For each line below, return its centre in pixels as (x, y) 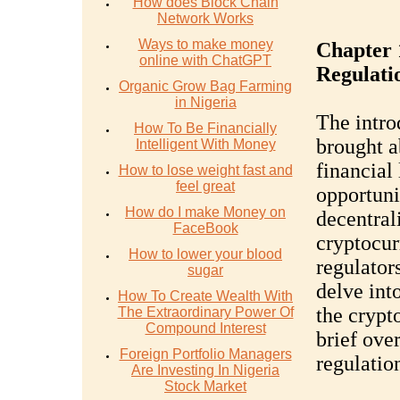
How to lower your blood (205, 254)
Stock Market (205, 386)
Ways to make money (205, 44)
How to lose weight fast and (205, 170)
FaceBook (205, 228)
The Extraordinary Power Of (205, 312)
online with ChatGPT (205, 60)
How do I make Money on (205, 212)
